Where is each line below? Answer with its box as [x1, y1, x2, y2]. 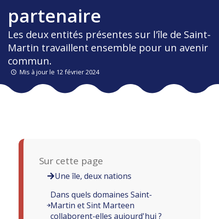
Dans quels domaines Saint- [50, 189, 153, 200]
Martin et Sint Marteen [50, 200, 135, 211]
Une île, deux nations [55, 171, 132, 182]
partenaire [8, 3, 101, 28]
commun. [8, 54, 52, 68]
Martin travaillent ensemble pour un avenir [8, 41, 208, 55]
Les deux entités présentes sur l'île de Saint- [8, 28, 211, 42]
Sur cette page [39, 154, 104, 167]
